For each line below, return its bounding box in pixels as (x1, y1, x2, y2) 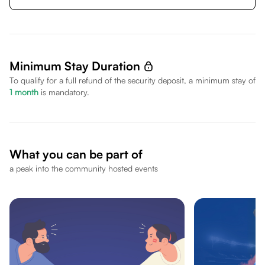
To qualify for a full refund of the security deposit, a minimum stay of (9, 75, 256, 85)
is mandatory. (41, 87, 89, 97)
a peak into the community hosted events (9, 163, 158, 173)
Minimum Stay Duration (9, 59, 140, 73)
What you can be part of (9, 147, 143, 161)
